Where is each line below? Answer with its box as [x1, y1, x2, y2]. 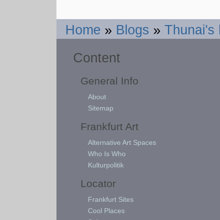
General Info [81, 75, 139, 86]
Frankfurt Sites [88, 195, 134, 203]
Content [73, 50, 121, 65]
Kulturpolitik [88, 161, 124, 169]
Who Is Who [88, 149, 126, 158]
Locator [81, 177, 116, 189]
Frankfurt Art [81, 120, 139, 132]
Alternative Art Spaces [88, 138, 157, 146]
